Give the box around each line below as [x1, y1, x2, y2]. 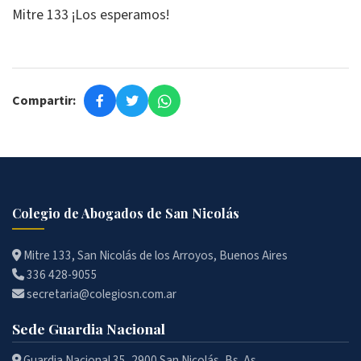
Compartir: [12, 91, 76, 110]
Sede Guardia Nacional [12, 319, 165, 338]
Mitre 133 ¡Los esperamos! [12, 5, 169, 26]
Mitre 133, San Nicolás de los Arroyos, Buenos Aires [21, 247, 288, 265]
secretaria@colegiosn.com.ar [24, 285, 176, 304]
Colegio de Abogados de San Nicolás [12, 205, 239, 222]
